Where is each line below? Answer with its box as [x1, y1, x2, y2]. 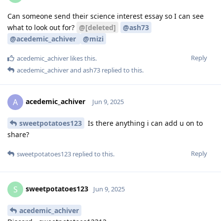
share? [7, 129, 29, 139]
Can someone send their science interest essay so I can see [7, 11, 204, 21]
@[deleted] [79, 22, 116, 32]
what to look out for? [7, 22, 76, 32]
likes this [69, 53, 95, 63]
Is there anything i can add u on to [86, 118, 203, 128]
